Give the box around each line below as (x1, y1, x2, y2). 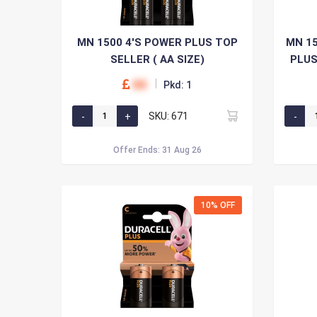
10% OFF (201, 200, 235, 210)
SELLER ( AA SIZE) (110, 53, 204, 66)
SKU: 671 (149, 110, 188, 122)
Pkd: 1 (163, 79, 192, 91)
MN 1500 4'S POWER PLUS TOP (76, 36, 238, 49)
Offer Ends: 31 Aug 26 (113, 145, 202, 155)
